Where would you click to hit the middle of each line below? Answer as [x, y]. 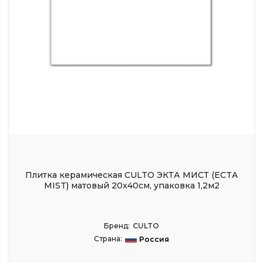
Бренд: [117, 226]
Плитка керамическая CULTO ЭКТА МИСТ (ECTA [131, 175]
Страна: [108, 239]
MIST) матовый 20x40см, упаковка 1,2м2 [131, 186]
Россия [154, 240]
